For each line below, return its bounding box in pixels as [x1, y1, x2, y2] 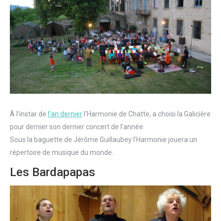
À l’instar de [10, 110, 48, 118]
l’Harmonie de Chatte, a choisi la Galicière [82, 110, 211, 118]
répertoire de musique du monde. [10, 148, 113, 157]
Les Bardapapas [10, 165, 95, 180]
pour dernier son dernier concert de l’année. [10, 123, 145, 131]
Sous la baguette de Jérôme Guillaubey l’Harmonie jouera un [10, 136, 197, 144]
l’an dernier [48, 110, 82, 118]
